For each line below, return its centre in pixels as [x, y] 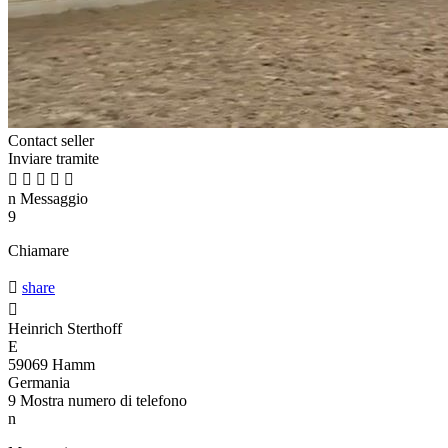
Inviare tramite [53, 159]
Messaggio [52, 199]
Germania [39, 383]
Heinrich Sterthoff [65, 329]
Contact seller [51, 141]
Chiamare [38, 251]
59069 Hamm [51, 365]
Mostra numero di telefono [103, 401]
